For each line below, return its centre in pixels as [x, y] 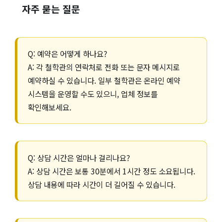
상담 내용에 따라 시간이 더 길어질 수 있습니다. [102, 184]
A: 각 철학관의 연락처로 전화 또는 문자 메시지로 [104, 67]
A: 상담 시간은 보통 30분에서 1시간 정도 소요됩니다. [112, 171]
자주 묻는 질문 [51, 9]
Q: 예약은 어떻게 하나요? [68, 53]
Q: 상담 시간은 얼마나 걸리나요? [79, 157]
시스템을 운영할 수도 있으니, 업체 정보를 [93, 93]
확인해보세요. [50, 107]
